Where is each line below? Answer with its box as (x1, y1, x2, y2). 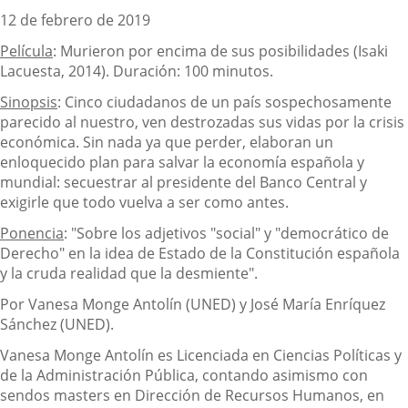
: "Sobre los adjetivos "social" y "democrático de (64, 222, 389, 243)
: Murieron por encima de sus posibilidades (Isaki (53, 40, 388, 61)
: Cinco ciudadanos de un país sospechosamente (57, 91, 392, 112)
